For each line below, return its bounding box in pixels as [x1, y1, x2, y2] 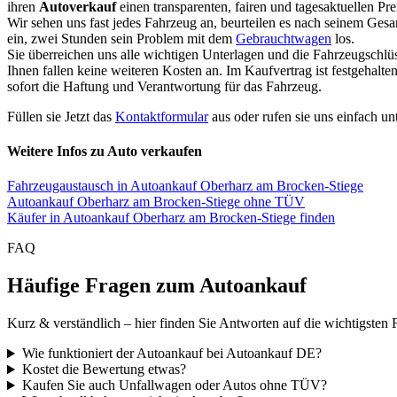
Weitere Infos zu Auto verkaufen [7, 144, 202, 160]
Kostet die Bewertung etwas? [21, 362, 186, 378]
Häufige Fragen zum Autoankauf [7, 274, 307, 298]
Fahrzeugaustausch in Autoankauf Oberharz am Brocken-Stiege [7, 178, 363, 194]
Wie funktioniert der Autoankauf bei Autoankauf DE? [21, 346, 322, 362]
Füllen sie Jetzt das [7, 108, 115, 124]
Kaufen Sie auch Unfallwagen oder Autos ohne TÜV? [21, 378, 327, 393]
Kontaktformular [115, 108, 208, 124]
